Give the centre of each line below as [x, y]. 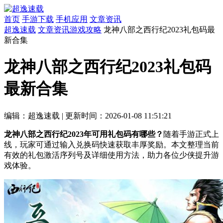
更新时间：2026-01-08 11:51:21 [118, 115]
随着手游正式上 [191, 134]
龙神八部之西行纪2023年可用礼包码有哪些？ [84, 134]
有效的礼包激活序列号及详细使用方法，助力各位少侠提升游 [111, 155]
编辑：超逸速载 [32, 115]
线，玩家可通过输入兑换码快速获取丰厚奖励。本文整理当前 [111, 144]
